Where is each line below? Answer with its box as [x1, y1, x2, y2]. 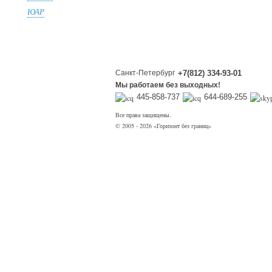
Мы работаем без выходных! [115, 81, 220, 89]
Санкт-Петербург [115, 69, 175, 77]
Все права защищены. [115, 110, 171, 119]
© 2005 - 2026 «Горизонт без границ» [115, 121, 211, 130]
